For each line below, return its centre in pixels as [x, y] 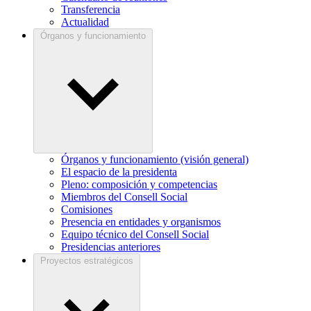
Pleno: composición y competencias [139, 184]
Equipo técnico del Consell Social [135, 234]
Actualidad [85, 22]
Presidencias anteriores [111, 246]
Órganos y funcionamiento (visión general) [155, 159]
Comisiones [87, 209]
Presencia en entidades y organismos [141, 221]
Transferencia [91, 9]
